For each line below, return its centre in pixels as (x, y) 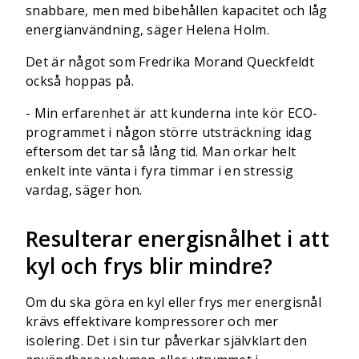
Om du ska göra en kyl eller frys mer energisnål (174, 303)
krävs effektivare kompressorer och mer (152, 322)
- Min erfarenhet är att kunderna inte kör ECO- (172, 113)
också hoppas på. (80, 81)
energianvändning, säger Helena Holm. (147, 30)
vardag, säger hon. (84, 190)
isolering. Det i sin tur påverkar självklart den (167, 341)
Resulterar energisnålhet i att (177, 239)
